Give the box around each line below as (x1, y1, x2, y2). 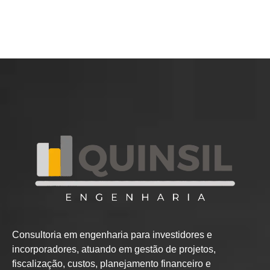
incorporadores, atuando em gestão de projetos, (12, 243, 216, 254)
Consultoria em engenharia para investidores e (12, 229, 212, 240)
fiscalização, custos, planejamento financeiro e (12, 258, 211, 269)
